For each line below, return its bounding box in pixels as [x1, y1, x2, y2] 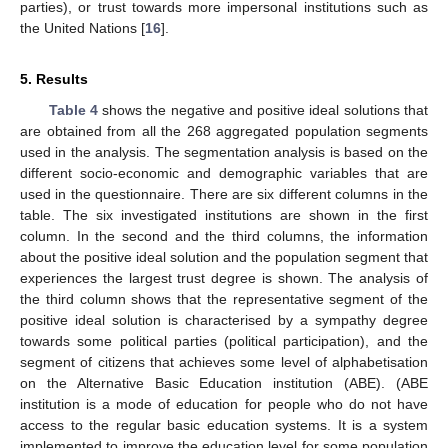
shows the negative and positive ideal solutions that [97, 102, 429, 119]
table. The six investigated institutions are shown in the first [20, 207, 428, 224]
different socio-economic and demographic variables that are [20, 165, 428, 182]
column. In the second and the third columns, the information [20, 228, 428, 245]
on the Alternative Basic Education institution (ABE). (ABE [20, 375, 428, 392]
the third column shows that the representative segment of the [20, 291, 428, 308]
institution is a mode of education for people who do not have [20, 396, 428, 413]
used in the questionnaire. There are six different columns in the [20, 186, 428, 203]
